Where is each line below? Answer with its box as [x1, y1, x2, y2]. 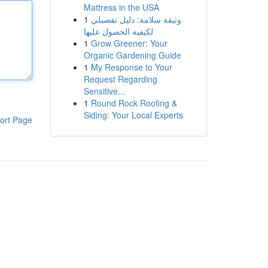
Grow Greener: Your [90, 37, 167, 49]
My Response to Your [90, 61, 172, 73]
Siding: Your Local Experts [83, 109, 183, 121]
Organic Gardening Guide [83, 49, 181, 61]
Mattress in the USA [83, 1, 159, 13]
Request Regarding [83, 73, 157, 85]
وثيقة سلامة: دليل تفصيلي [90, 13, 181, 25]
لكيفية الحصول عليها [83, 25, 153, 37]
